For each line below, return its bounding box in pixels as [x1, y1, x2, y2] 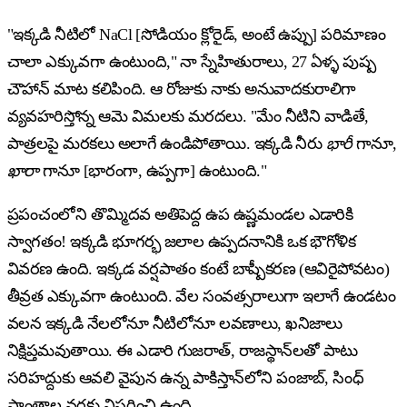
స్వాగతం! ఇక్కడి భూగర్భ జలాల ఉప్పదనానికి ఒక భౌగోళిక [7, 232, 356, 251]
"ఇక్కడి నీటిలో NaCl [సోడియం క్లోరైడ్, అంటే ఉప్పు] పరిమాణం [7, 25, 386, 44]
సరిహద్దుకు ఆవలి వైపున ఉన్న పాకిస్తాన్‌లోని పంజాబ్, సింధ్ [7, 368, 364, 387]
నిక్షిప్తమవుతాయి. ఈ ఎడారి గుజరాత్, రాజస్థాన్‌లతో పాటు [7, 341, 358, 360]
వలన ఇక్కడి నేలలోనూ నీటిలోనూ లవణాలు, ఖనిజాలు [7, 313, 342, 333]
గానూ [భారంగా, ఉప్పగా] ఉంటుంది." [38, 161, 267, 180]
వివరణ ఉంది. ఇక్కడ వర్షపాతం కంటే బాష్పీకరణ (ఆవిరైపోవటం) [7, 259, 390, 278]
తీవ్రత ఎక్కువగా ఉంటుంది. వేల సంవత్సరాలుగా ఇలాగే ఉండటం [7, 286, 396, 305]
